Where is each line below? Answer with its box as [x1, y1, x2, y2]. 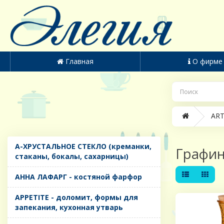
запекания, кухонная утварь [15, 202, 123, 212]
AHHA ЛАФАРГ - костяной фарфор [15, 172, 142, 182]
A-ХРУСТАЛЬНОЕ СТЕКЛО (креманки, [15, 141, 151, 151]
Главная [65, 56, 93, 66]
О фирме [192, 56, 223, 66]
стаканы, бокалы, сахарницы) [15, 151, 128, 161]
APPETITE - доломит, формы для [15, 192, 138, 202]
